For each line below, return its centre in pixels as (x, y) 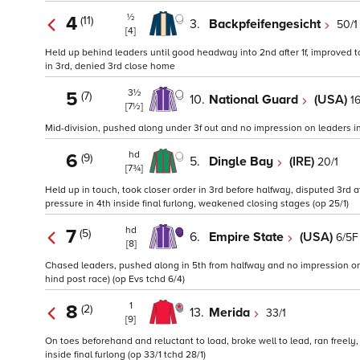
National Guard (255, 99)
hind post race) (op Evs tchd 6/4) (115, 280)
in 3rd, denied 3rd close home (110, 67)
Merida (231, 312)
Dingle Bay (243, 161)
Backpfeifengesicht (266, 24)
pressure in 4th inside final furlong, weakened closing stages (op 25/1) (197, 204)
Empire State (248, 237)
